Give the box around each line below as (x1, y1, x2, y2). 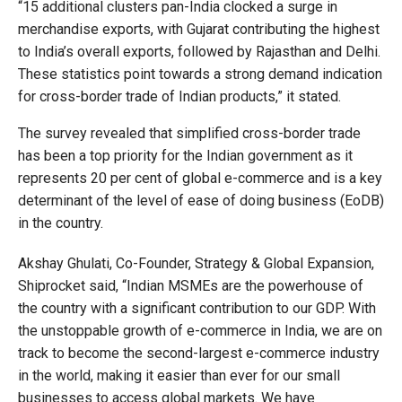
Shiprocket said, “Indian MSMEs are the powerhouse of (18, 277, 363, 295)
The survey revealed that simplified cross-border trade (18, 125, 361, 143)
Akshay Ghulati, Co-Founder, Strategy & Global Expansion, (18, 255, 374, 273)
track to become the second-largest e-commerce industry (18, 345, 380, 363)
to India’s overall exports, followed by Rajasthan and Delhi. (18, 43, 380, 61)
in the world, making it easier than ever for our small (18, 367, 340, 385)
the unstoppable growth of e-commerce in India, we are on (18, 322, 382, 340)
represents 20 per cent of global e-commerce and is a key (18, 170, 382, 188)
